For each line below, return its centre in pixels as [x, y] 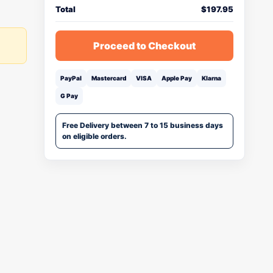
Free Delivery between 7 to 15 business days [143, 125]
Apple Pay [177, 78]
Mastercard [109, 78]
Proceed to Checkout [144, 46]
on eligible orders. [94, 136]
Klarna [211, 78]
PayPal [71, 78]
